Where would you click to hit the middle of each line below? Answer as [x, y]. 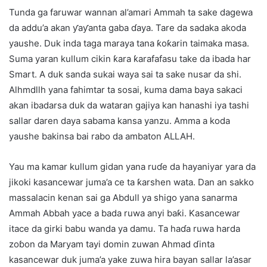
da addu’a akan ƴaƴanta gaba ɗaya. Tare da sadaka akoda [128, 28]
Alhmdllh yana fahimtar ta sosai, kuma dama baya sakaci [126, 90]
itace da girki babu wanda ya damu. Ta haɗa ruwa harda [125, 229]
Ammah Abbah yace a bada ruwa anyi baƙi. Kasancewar [125, 213]
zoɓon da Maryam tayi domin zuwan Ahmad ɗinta [112, 244]
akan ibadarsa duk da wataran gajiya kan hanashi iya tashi [129, 105]
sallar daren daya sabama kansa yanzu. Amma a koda [119, 121]
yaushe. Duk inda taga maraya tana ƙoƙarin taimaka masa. [129, 44]
